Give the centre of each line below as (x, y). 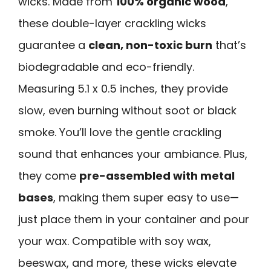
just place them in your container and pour (134, 219)
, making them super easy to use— (146, 197)
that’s (229, 45)
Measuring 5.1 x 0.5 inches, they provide (123, 88)
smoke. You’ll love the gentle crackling (120, 132)
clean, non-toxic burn (150, 45)
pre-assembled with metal (157, 175)
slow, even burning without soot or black (127, 110)
